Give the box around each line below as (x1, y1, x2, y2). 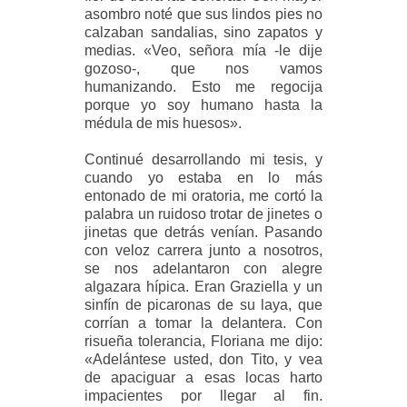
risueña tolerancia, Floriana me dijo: (84, 333, 323, 349)
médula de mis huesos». (84, 114, 243, 131)
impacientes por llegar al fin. (84, 387, 323, 403)
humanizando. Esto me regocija (84, 78, 323, 94)
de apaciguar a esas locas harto (84, 369, 323, 385)
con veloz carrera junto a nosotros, (84, 242, 323, 258)
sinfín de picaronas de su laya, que (84, 296, 323, 313)
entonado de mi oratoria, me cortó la (84, 187, 323, 203)
